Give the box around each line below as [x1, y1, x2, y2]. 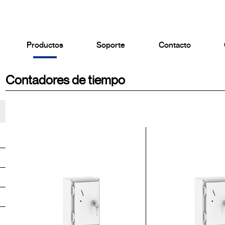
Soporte [96, 40, 126, 50]
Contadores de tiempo [6, 72, 125, 88]
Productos [26, 40, 63, 50]
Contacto [158, 40, 191, 50]
